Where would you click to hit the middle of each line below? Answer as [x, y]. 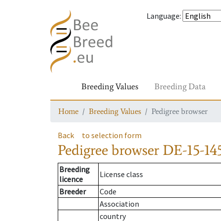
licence [71, 179]
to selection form [112, 135]
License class [121, 174]
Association [119, 204]
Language [163, 16]
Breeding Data [180, 86]
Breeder [73, 192]
